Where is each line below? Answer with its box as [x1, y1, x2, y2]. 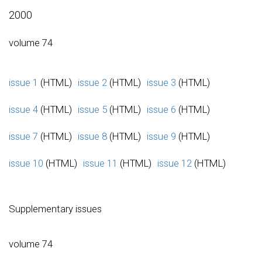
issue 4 [9, 103, 38, 115]
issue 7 [9, 130, 38, 142]
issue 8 [78, 130, 107, 142]
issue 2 [78, 76, 107, 88]
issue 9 [147, 130, 176, 142]
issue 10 [9, 157, 43, 169]
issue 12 [157, 157, 192, 169]
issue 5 [78, 103, 107, 115]
